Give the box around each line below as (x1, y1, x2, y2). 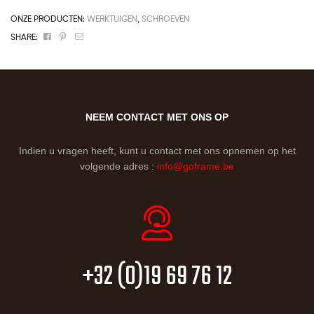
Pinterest (67, 29, 103, 41)
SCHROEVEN (142, 13, 189, 25)
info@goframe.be (157, 161, 234, 172)
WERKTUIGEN (87, 13, 137, 25)
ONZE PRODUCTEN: (11, 13, 87, 25)
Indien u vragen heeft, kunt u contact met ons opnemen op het (18, 145, 296, 157)
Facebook (52, 29, 91, 41)
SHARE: (11, 32, 38, 43)
